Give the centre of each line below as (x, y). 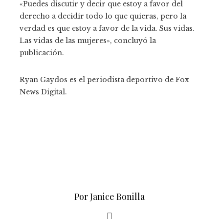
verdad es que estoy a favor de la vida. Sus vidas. (107, 28)
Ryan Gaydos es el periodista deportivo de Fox (104, 79)
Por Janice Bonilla (109, 196)
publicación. (42, 53)
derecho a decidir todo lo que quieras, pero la (103, 16)
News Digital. (43, 92)
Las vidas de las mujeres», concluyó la (88, 40)
